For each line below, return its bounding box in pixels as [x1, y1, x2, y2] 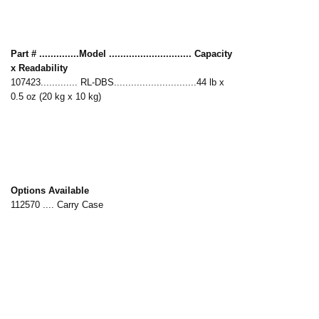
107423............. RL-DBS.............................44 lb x [11, 76, 225, 88]
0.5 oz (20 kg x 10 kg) [11, 90, 102, 102]
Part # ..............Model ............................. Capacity [11, 48, 233, 59]
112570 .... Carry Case [11, 199, 104, 210]
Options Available [11, 184, 90, 196]
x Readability [11, 62, 68, 73]
